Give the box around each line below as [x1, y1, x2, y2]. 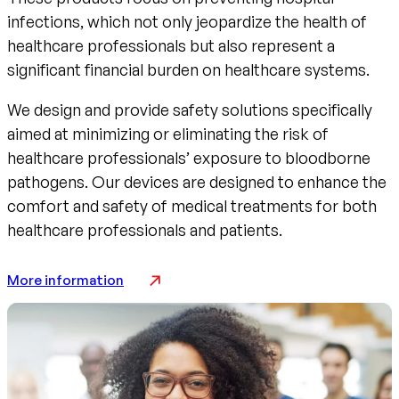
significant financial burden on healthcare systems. [7, 60, 373, 80]
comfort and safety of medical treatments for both [7, 196, 377, 216]
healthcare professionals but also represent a [7, 36, 335, 56]
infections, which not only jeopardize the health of [7, 12, 367, 32]
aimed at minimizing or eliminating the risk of [7, 124, 329, 144]
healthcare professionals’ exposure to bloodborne [7, 148, 370, 168]
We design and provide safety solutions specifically [7, 100, 372, 120]
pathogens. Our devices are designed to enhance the [7, 172, 387, 192]
